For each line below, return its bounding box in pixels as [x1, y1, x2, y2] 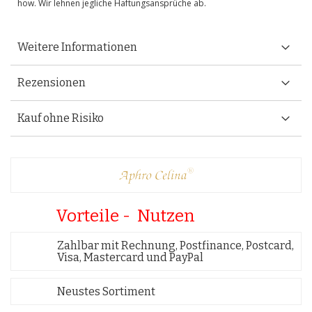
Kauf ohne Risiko [17, 111, 104, 125]
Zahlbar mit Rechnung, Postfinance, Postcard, [57, 239, 294, 252]
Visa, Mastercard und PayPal [57, 251, 203, 264]
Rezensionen [17, 76, 86, 89]
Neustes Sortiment [57, 285, 155, 298]
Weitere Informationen [17, 40, 137, 54]
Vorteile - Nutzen [56, 206, 195, 226]
